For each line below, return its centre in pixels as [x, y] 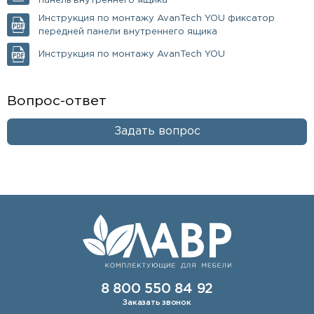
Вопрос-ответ [56, 102]
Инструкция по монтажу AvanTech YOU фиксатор [157, 18]
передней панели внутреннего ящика [128, 32]
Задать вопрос [157, 131]
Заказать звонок [157, 302]
